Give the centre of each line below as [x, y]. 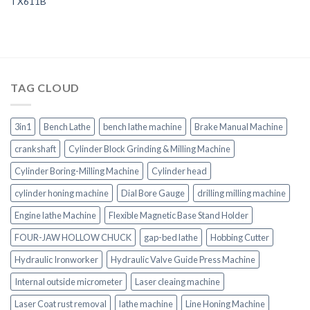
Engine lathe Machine [55, 215]
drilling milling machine [241, 193]
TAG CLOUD [45, 87]
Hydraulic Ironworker [56, 259]
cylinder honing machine [62, 193]
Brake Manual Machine [239, 126]
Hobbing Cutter [240, 237]
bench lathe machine [143, 126]
